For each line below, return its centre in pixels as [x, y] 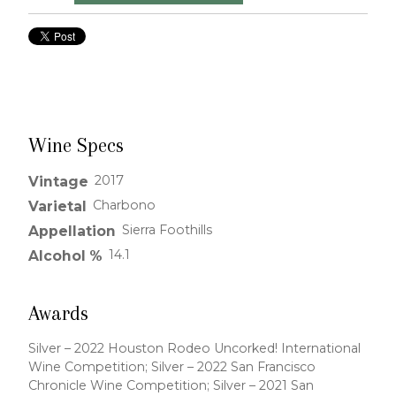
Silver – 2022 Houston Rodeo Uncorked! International [195, 349]
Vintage [59, 182]
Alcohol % [66, 256]
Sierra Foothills [168, 230]
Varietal [58, 207]
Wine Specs [76, 146]
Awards [59, 314]
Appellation [72, 232]
